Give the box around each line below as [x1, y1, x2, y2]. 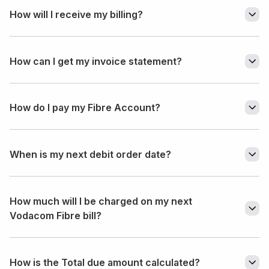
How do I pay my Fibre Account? [10, 101, 160, 114]
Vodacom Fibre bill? [10, 210, 101, 222]
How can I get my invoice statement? [10, 55, 182, 67]
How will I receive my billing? [10, 8, 143, 20]
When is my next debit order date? [10, 148, 171, 161]
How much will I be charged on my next [10, 195, 192, 208]
